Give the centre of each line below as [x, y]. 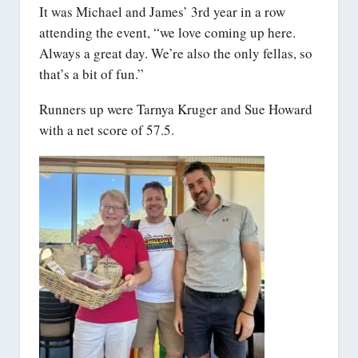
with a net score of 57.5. [107, 130]
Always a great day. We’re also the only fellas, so [176, 53]
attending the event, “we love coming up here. [167, 32]
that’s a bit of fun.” [91, 74]
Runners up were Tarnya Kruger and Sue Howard [176, 109]
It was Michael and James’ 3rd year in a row [162, 11]
